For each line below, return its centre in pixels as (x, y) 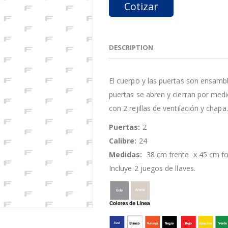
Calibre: (123, 141)
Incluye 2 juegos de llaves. (152, 168)
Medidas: (126, 154)
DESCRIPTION (131, 47)
